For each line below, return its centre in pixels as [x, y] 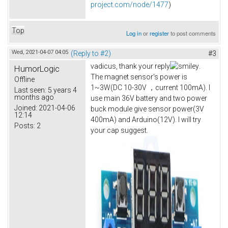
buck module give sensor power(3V [147, 109]
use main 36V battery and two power [149, 98]
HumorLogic [37, 68]
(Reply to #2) [91, 53]
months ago [34, 97]
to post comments [193, 33]
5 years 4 [62, 90]
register [160, 33]
